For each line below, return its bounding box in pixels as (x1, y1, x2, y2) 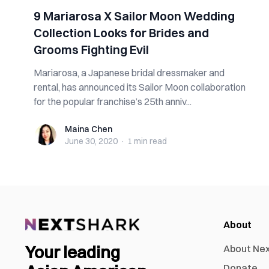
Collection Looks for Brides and (34, 25, 209, 40)
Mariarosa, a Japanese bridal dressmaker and (34, 67, 225, 79)
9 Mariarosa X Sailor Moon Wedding (34, 8, 235, 23)
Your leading (25, 242, 120, 263)
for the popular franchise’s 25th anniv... (34, 95, 192, 107)
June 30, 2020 (65, 136, 118, 147)
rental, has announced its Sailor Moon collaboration (34, 81, 246, 93)
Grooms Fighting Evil (34, 42, 149, 57)
